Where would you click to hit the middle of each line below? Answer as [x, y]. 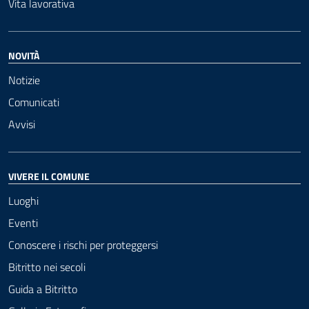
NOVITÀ [24, 56]
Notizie [24, 80]
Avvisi [22, 124]
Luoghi [23, 201]
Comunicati [34, 102]
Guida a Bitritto [43, 289]
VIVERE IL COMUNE [49, 176]
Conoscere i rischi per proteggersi [83, 245]
